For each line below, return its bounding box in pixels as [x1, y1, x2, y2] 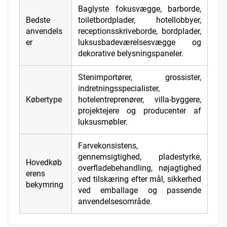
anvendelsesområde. [78, 197, 152, 207]
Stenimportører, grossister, [78, 72, 201, 83]
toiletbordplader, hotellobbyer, [78, 15, 201, 25]
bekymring [26, 180, 63, 190]
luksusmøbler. [78, 117, 128, 127]
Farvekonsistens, [78, 141, 138, 151]
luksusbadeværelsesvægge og [78, 37, 201, 48]
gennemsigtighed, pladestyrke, [78, 152, 201, 162]
